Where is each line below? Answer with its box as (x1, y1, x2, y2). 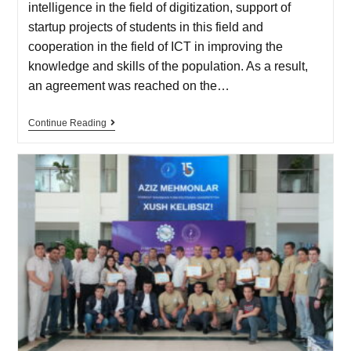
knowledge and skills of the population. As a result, (27, 59, 308, 73)
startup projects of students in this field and (27, 20, 263, 34)
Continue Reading (27, 117, 107, 128)
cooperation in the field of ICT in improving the (27, 39, 283, 53)
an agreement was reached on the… (27, 78, 230, 92)
